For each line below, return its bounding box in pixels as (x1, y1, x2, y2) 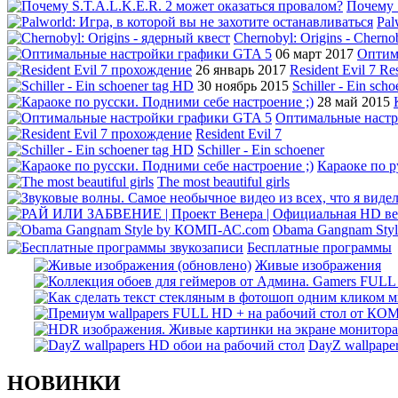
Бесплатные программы (247, 240, 392, 256)
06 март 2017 (275, 46, 354, 62)
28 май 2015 (317, 94, 390, 110)
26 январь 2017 (195, 62, 286, 78)
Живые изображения (255, 258, 381, 274)
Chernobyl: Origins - (234, 30, 354, 46)
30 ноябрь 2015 (197, 78, 289, 94)
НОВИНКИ (7, 371, 121, 395)
